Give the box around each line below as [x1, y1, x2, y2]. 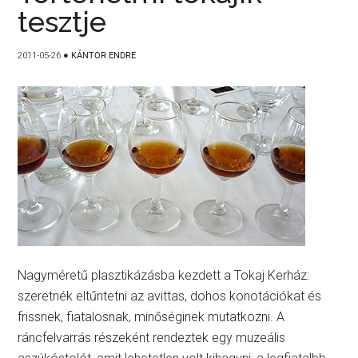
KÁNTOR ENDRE [71, 50, 137, 61]
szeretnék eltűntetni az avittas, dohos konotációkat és [18, 288, 322, 304]
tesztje [18, 5, 107, 38]
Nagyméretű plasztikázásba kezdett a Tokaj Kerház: [18, 268, 310, 283]
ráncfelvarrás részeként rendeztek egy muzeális [18, 330, 286, 345]
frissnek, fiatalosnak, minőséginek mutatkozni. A [18, 309, 285, 324]
